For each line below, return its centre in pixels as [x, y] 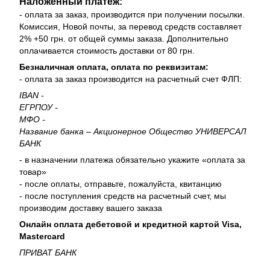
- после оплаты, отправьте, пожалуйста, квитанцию [121, 184]
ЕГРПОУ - [40, 108]
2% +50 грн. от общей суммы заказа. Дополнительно [124, 39]
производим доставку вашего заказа [91, 208]
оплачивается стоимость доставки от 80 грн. [107, 51]
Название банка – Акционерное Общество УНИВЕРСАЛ [133, 132]
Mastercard [43, 237]
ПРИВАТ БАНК [48, 253]
